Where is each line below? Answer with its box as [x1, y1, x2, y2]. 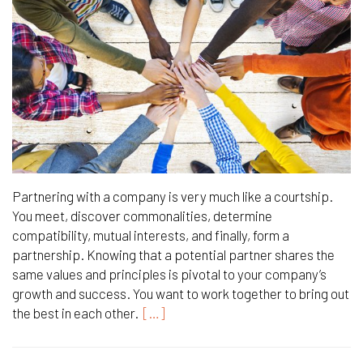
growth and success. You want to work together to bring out [12, 284, 349, 301]
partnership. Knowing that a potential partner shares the [12, 246, 335, 263]
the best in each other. [12, 304, 139, 321]
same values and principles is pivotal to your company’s [12, 265, 327, 282]
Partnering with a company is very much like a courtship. [12, 187, 333, 204]
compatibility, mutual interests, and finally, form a [12, 226, 289, 243]
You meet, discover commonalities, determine [12, 207, 272, 224]
